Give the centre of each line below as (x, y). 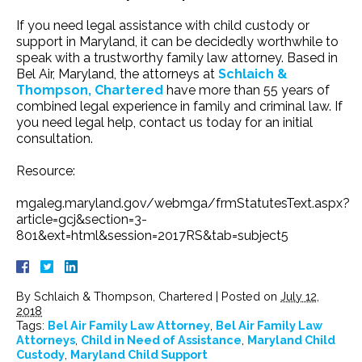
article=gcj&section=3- (82, 219)
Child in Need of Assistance (161, 339)
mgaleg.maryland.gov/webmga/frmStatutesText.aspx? (183, 203)
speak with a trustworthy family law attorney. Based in (177, 57)
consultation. (55, 138)
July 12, (300, 296)
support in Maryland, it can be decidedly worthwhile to (177, 41)
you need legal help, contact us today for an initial (164, 122)
